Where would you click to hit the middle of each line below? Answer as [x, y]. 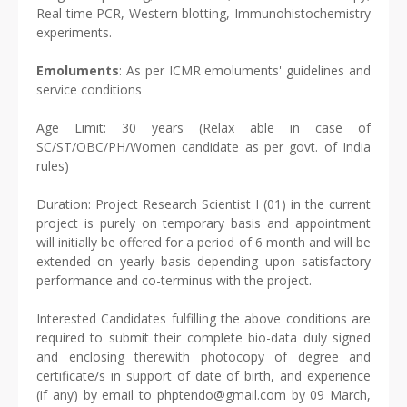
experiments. [76, 33]
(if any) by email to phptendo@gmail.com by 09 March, [203, 395]
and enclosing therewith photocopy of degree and [203, 357]
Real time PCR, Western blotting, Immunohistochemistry [203, 14]
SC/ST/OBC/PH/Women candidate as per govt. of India [203, 147]
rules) [55, 166]
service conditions [91, 90]
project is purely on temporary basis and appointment [203, 223]
